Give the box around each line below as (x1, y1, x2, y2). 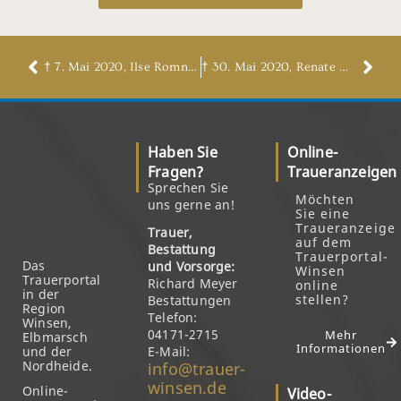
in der (22, 286, 60, 303)
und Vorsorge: (148, 258, 235, 275)
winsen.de (148, 377, 226, 398)
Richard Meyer (148, 275, 238, 292)
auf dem (294, 234, 353, 251)
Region (22, 300, 66, 317)
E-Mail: (148, 343, 191, 360)
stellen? (294, 291, 350, 308)
